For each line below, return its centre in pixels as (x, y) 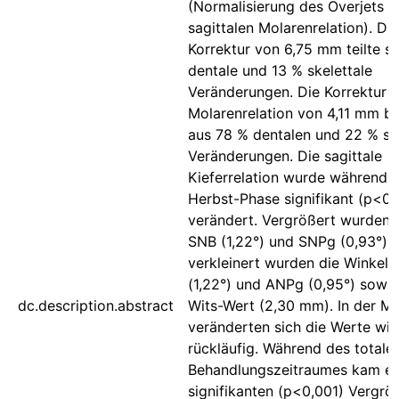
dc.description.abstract (96, 305)
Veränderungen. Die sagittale (285, 156)
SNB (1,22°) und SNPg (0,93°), (289, 241)
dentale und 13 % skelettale (280, 70)
